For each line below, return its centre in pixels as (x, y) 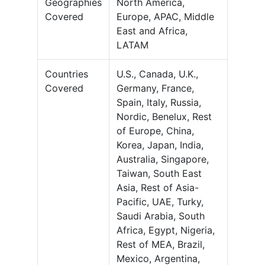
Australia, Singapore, (163, 159)
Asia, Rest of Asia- (158, 188)
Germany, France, (155, 88)
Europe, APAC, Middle (165, 17)
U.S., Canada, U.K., (157, 74)
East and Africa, (152, 31)
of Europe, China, (155, 131)
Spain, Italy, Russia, (159, 103)
